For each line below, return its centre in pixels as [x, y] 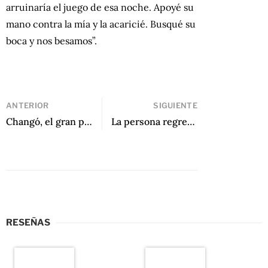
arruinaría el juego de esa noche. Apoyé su [100, 7]
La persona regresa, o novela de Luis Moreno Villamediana [191, 121]
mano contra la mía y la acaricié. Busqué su [101, 24]
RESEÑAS [28, 223]
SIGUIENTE [175, 105]
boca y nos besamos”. [51, 41]
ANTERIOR [28, 105]
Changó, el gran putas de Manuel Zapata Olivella [88, 121]
